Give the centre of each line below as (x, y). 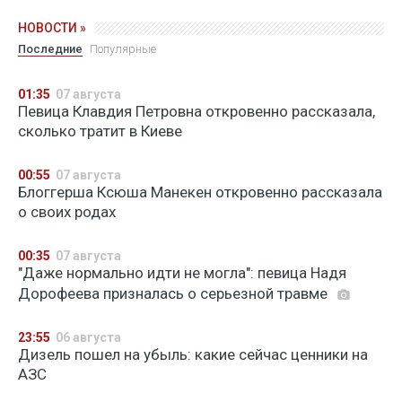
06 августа (88, 337)
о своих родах (67, 212)
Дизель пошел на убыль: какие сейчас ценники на (193, 354)
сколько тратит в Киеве (100, 131)
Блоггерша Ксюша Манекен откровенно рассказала (200, 192)
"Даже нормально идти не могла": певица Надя (182, 273)
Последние (50, 49)
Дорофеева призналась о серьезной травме (175, 293)
